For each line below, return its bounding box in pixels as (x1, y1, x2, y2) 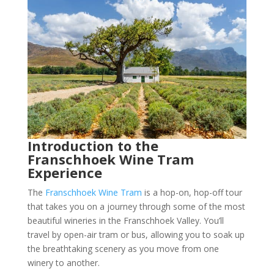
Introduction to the (27, 136, 158, 155)
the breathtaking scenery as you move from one (27, 242, 219, 254)
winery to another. (27, 256, 100, 268)
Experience (27, 163, 102, 182)
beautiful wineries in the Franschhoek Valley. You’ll (27, 214, 224, 226)
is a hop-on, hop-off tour (141, 186, 242, 198)
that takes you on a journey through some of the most (27, 200, 245, 212)
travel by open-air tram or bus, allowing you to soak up (27, 228, 245, 240)
